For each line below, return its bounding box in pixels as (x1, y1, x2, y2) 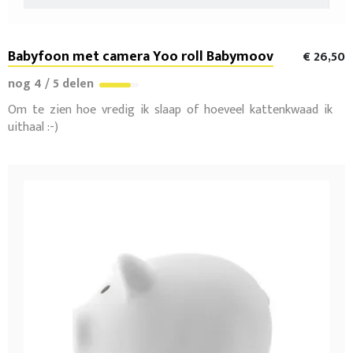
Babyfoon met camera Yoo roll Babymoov (8, 44, 273, 69)
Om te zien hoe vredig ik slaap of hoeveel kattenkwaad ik (8, 98, 333, 121)
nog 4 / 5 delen (8, 72, 97, 95)
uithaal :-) (8, 116, 58, 138)
